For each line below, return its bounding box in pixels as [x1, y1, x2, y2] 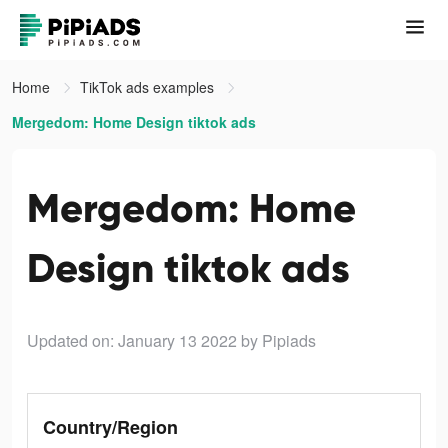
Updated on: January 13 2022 [27, 329, 237, 352]
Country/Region [43, 414, 178, 440]
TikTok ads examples [80, 77, 218, 97]
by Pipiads [241, 329, 316, 352]
